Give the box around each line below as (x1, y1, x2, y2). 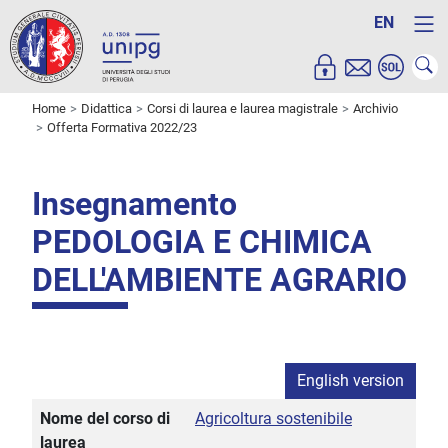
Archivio (353, 101, 398, 117)
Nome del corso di (40, 409, 170, 429)
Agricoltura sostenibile (195, 409, 352, 429)
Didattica (81, 101, 132, 117)
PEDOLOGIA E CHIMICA (32, 223, 372, 262)
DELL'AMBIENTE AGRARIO (32, 261, 407, 300)
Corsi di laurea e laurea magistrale (147, 101, 338, 117)
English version (297, 371, 404, 391)
